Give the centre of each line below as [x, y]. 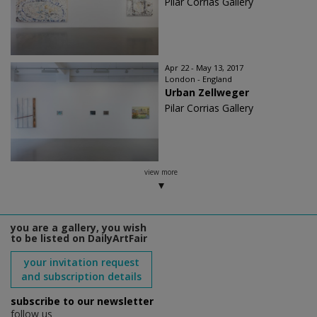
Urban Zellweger [207, 93]
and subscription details [81, 277]
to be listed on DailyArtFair [79, 238]
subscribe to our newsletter [82, 301]
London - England [198, 79]
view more [161, 172]
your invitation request [81, 263]
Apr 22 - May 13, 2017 [204, 68]
